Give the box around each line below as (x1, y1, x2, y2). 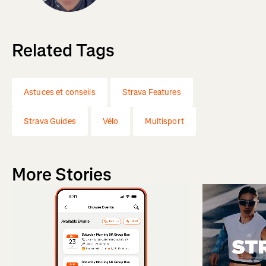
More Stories (12, 162, 112, 186)
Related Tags (12, 38, 115, 62)
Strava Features (122, 86, 181, 98)
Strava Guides (24, 115, 76, 127)
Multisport (145, 115, 184, 127)
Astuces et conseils (24, 86, 96, 98)
